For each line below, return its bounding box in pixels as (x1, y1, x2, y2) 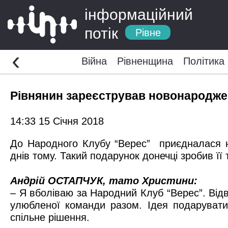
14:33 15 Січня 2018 (10, 115, 104, 127)
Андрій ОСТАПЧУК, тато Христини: (10, 175, 197, 186)
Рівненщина (117, 55, 173, 67)
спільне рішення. (10, 211, 90, 223)
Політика (183, 55, 224, 67)
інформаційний (84, 6, 193, 23)
